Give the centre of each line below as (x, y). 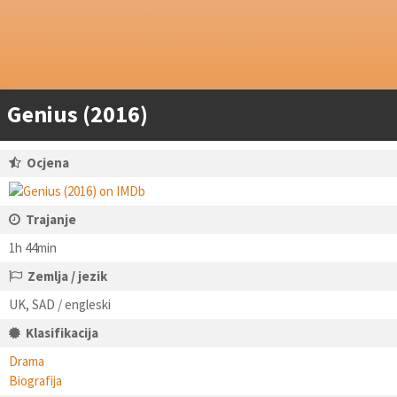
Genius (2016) (78, 114)
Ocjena (48, 163)
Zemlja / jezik (67, 276)
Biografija (35, 381)
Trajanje (51, 219)
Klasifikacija (62, 333)
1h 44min (33, 248)
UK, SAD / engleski (60, 304)
